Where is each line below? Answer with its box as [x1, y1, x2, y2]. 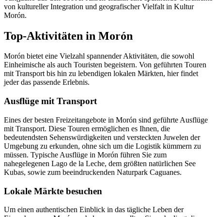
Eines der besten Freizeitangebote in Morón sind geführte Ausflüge [4, 115, 208, 124]
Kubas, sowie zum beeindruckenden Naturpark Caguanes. [4, 168, 182, 176]
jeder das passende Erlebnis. [4, 78, 90, 87]
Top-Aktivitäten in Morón [4, 29, 133, 42]
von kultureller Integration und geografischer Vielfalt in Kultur [4, 2, 194, 11]
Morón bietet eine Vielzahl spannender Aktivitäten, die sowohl [4, 52, 194, 61]
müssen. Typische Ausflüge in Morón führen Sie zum [4, 150, 167, 159]
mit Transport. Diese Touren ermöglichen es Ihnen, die [4, 124, 170, 133]
